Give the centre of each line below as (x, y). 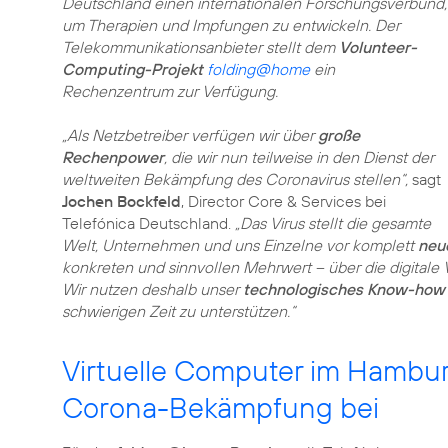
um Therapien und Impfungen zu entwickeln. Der (231, 25)
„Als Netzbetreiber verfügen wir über (190, 135)
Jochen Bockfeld (121, 201)
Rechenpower (113, 157)
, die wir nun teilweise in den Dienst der (299, 157)
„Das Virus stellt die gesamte (333, 223)
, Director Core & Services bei (283, 201)
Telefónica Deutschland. (148, 223)
